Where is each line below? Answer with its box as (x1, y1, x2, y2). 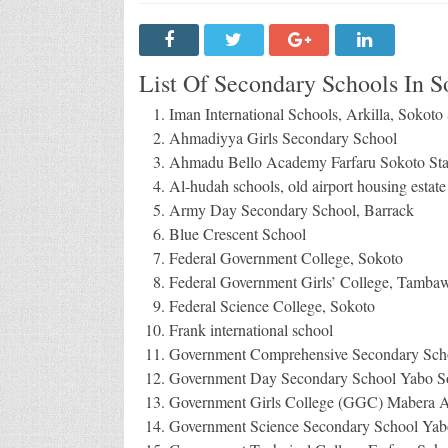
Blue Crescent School (168, 222, 306, 244)
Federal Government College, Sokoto (168, 246, 403, 268)
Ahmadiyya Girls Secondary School (168, 126, 397, 148)
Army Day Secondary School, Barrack (168, 198, 414, 220)
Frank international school (168, 318, 333, 340)
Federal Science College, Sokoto (168, 294, 375, 316)
